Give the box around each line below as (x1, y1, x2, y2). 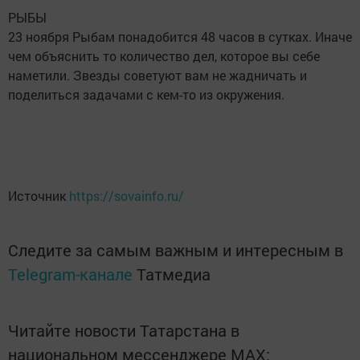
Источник (8, 186, 69, 204)
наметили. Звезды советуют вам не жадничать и (8, 66, 307, 84)
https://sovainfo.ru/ (69, 186, 184, 204)
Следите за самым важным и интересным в (8, 239, 343, 260)
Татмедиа (137, 263, 211, 284)
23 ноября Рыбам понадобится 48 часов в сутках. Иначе (8, 27, 352, 45)
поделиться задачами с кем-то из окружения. (8, 85, 284, 103)
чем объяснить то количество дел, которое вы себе (8, 47, 320, 64)
